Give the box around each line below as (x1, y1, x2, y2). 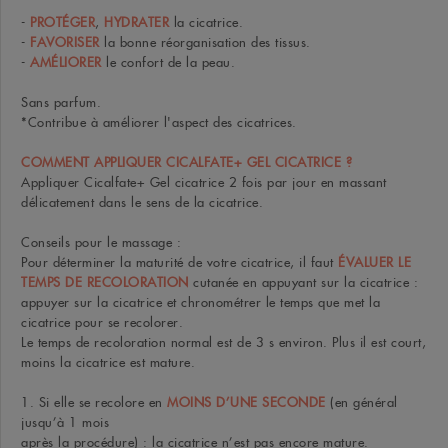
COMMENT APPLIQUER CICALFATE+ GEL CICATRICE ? (21, 154, 352, 171)
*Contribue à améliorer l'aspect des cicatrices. (21, 114, 297, 131)
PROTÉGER (30, 14, 95, 31)
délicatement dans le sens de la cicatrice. (21, 194, 263, 211)
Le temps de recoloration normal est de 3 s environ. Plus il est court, (21, 334, 426, 351)
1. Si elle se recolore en (21, 394, 167, 411)
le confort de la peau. (101, 54, 235, 71)
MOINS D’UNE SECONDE (167, 394, 326, 411)
